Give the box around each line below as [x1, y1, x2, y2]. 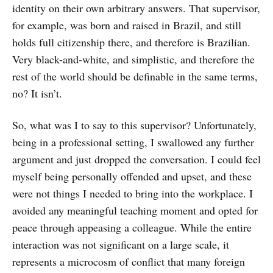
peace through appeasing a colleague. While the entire [12, 220, 252, 235]
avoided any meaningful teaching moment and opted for [12, 203, 258, 218]
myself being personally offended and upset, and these [12, 169, 252, 183]
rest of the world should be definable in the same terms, [12, 69, 258, 83]
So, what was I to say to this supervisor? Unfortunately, [12, 118, 257, 132]
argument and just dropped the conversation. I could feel [12, 152, 261, 166]
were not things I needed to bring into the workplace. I [12, 186, 253, 200]
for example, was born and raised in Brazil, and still [12, 18, 241, 32]
